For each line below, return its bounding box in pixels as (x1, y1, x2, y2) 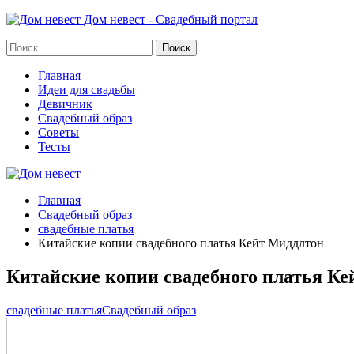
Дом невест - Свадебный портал (84, 13, 258, 26)
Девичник (38, 97, 92, 111)
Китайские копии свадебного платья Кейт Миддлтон (38, 236, 324, 250)
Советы (38, 126, 79, 139)
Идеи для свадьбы (38, 83, 135, 96)
